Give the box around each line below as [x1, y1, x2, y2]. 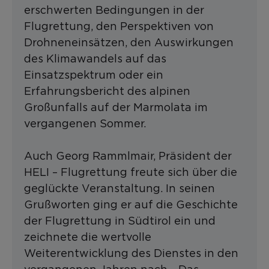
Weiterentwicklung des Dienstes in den [24, 247, 238, 259]
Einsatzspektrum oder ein [24, 69, 163, 81]
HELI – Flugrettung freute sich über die [24, 166, 237, 178]
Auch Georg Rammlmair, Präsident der [24, 150, 232, 162]
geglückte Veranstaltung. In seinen [24, 183, 215, 195]
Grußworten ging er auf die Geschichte [24, 199, 238, 211]
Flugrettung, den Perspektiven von [24, 20, 214, 32]
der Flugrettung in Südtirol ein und [24, 215, 216, 227]
